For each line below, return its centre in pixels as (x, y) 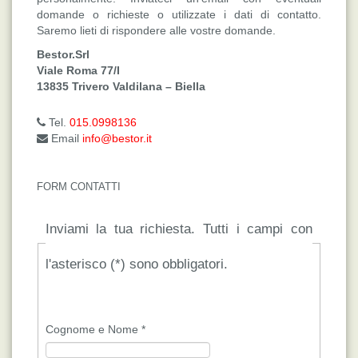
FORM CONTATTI (79, 187)
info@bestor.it (117, 139)
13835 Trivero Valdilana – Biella (121, 87)
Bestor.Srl (63, 55)
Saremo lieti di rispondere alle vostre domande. (156, 31)
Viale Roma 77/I (78, 71)
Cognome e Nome (91, 330)
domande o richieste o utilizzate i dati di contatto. (179, 15)
